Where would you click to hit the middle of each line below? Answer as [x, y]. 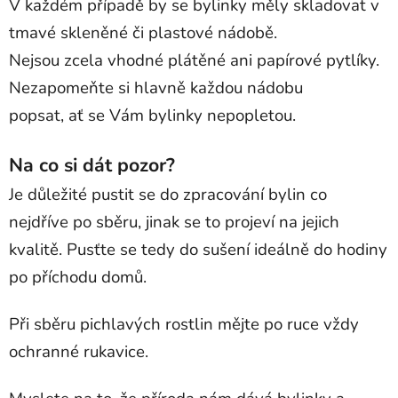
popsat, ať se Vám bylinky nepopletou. [152, 115]
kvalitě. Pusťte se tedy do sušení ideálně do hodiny [198, 249]
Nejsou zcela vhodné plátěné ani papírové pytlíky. [194, 60]
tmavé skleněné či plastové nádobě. [143, 32]
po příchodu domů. [78, 277]
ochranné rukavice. [79, 351]
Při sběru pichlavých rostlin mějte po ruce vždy [184, 324]
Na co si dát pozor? [92, 165]
